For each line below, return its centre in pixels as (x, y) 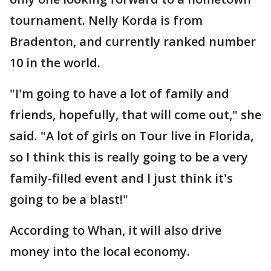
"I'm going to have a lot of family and (119, 93)
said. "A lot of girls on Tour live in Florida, (132, 136)
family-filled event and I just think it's (121, 178)
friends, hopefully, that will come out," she (135, 115)
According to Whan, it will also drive (116, 230)
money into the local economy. (101, 251)
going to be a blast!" (70, 199)
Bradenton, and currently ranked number (133, 41)
